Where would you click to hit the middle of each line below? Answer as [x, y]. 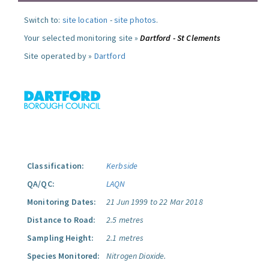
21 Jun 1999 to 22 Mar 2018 [155, 202]
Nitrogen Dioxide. [136, 256]
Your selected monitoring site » [82, 38]
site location [85, 20]
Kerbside [122, 166]
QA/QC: [41, 184]
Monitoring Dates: [62, 202]
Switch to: [43, 20]
